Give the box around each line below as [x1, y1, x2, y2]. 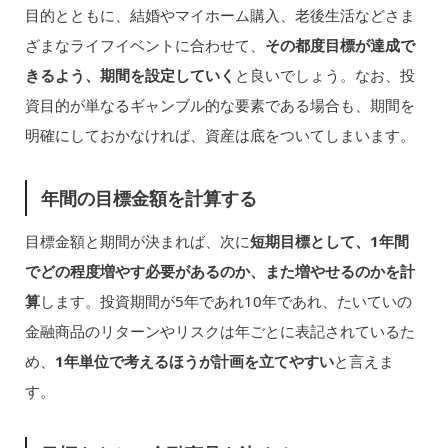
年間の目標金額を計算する [41, 185, 258, 210]
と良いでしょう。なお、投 [234, 64, 415, 85]
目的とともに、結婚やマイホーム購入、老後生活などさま [24, 4, 415, 25]
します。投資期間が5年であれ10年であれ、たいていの [39, 291, 412, 312]
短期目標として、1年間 [249, 231, 409, 252]
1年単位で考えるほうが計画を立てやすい [54, 351, 334, 372]
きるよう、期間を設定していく [24, 64, 235, 85]
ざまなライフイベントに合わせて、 [24, 34, 265, 55]
